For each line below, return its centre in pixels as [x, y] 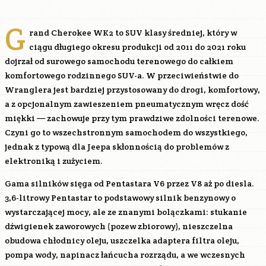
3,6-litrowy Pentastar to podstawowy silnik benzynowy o [120, 198]
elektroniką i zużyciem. [54, 161]
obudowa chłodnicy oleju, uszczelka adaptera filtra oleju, [122, 240]
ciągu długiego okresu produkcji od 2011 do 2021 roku [137, 47]
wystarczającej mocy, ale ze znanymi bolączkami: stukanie [126, 212]
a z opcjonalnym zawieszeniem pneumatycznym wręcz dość [127, 104]
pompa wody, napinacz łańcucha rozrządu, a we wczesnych [125, 255]
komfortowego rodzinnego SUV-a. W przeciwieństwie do [122, 75]
